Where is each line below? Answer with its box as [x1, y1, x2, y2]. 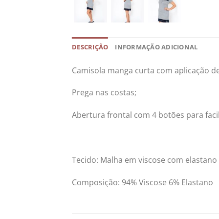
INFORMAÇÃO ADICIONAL [115, 42, 198, 51]
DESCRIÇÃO [72, 42, 109, 51]
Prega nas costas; [72, 87, 136, 98]
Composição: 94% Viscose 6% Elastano [72, 176, 213, 188]
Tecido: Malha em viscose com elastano [72, 154, 217, 165]
